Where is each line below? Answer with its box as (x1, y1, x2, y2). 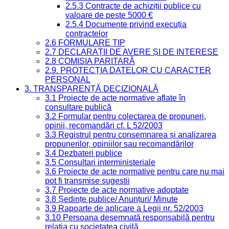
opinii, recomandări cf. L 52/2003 (45, 121, 163, 130)
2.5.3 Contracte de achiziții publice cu (65, 1, 201, 10)
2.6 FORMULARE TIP (45, 38, 125, 47)
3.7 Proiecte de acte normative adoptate (45, 185, 189, 194)
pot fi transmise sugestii (45, 176, 130, 185)
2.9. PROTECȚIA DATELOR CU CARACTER (45, 65, 211, 75)
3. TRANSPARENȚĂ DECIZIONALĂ (25, 84, 158, 93)
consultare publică (45, 102, 111, 111)
